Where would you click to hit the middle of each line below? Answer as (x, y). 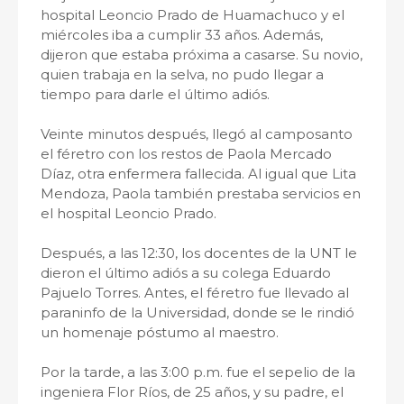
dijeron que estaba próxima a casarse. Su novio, (202, 55)
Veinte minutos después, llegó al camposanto (197, 134)
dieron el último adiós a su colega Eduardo (186, 273)
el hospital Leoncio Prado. (129, 213)
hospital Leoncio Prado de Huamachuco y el (193, 15)
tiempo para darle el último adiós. (155, 94)
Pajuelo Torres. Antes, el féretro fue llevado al (195, 293)
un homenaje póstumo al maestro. (160, 332)
